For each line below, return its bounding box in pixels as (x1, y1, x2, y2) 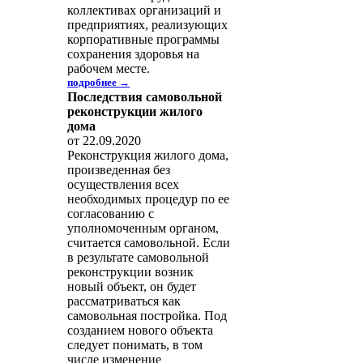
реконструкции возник (67, 265, 194, 279)
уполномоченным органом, (67, 221, 219, 235)
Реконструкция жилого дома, (67, 148, 228, 162)
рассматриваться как (67, 294, 181, 308)
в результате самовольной (67, 250, 209, 264)
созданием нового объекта (67, 323, 213, 337)
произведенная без (67, 163, 170, 177)
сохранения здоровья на (67, 47, 199, 61)
